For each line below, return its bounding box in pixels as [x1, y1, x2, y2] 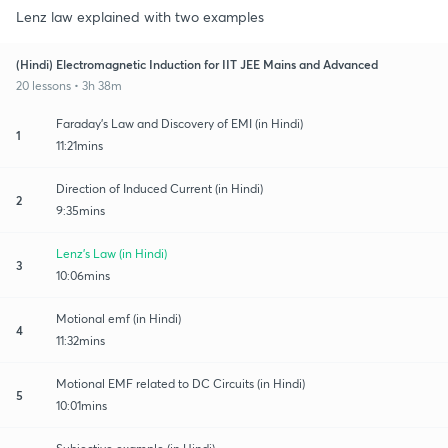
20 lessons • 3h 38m [16, 77, 122, 93]
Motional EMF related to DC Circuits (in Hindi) [56, 375, 305, 391]
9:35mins [56, 202, 105, 218]
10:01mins [56, 397, 107, 413]
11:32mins [56, 332, 105, 348]
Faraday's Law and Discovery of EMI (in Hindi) [56, 115, 303, 131]
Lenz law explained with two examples [16, 6, 264, 26]
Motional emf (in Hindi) [56, 310, 181, 326]
